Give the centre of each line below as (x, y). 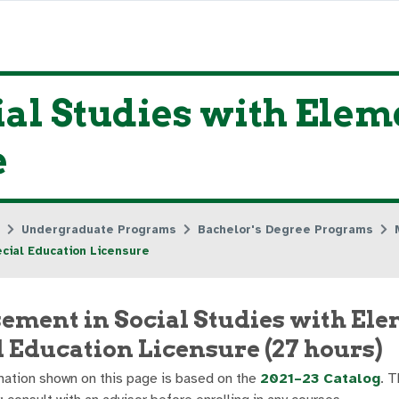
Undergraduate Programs (99, 230)
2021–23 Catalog (320, 379)
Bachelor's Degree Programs (285, 230)
